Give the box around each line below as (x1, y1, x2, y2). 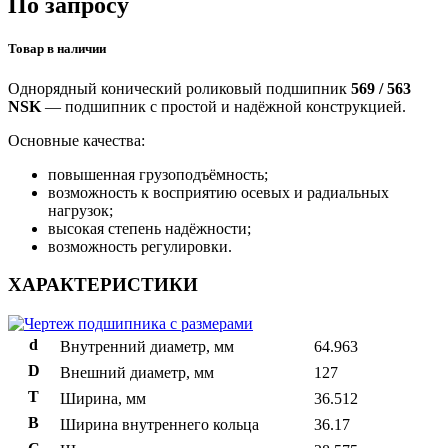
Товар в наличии (8, 41, 106, 57)
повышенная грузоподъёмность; (48, 165, 268, 183)
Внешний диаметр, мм (60, 364, 214, 381)
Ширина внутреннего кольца (60, 416, 259, 433)
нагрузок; (48, 201, 113, 219)
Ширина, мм (60, 390, 146, 407)
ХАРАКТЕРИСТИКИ (8, 274, 198, 296)
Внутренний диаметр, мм (60, 338, 234, 355)
